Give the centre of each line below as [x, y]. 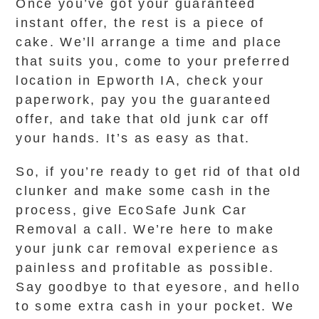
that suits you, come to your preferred [153, 61]
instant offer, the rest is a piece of [140, 23]
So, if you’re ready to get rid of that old [159, 172]
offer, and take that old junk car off [143, 119]
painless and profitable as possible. [145, 268]
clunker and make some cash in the [144, 191]
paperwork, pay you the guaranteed [144, 100]
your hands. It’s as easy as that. [133, 138]
